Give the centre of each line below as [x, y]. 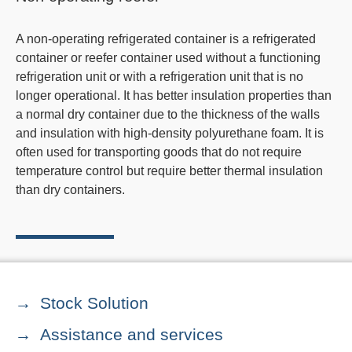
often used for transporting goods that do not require [159, 152]
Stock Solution [94, 303]
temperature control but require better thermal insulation [169, 171]
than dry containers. [70, 190]
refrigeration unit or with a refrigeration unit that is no [159, 77]
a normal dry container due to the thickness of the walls [168, 114]
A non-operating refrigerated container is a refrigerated [166, 39]
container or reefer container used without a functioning [168, 58]
